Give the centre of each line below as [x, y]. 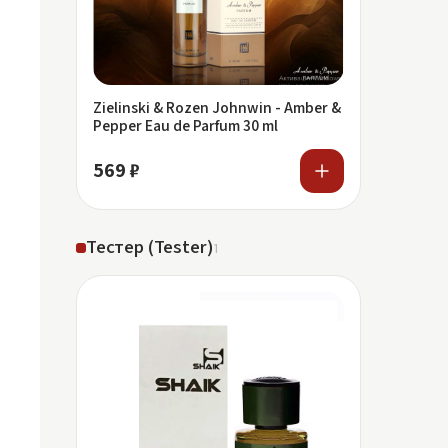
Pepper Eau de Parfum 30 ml [185, 126]
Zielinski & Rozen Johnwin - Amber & [217, 108]
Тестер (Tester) [150, 247]
